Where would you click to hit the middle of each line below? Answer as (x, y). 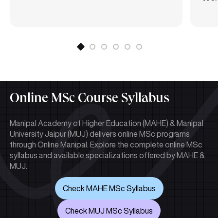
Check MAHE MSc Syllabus (109, 189)
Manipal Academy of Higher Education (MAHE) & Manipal (107, 123)
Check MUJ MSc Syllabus (109, 211)
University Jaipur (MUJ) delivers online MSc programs (100, 134)
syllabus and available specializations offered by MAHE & (107, 155)
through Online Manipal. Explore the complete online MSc (106, 145)
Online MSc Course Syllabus (90, 100)
